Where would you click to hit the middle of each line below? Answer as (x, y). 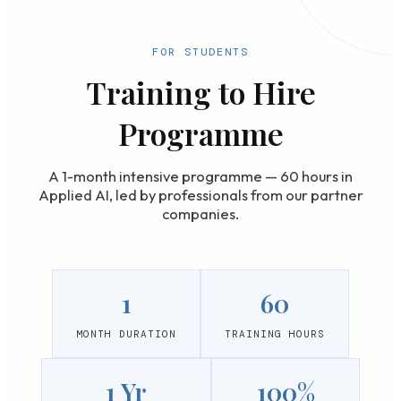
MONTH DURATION (126, 334)
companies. (200, 213)
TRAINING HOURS (275, 334)
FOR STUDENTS (200, 52)
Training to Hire (200, 92)
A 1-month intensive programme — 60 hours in (200, 176)
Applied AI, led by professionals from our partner (200, 195)
